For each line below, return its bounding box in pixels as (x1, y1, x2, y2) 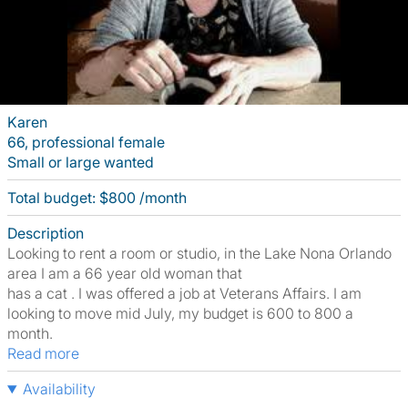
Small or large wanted (7, 153, 154, 171)
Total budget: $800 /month (7, 189, 187, 207)
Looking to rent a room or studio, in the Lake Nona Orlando (7, 244, 392, 262)
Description (7, 224, 84, 242)
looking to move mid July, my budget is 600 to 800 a (7, 304, 353, 322)
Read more (16, 344, 79, 362)
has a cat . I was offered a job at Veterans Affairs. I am (7, 284, 362, 302)
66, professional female (7, 133, 165, 151)
